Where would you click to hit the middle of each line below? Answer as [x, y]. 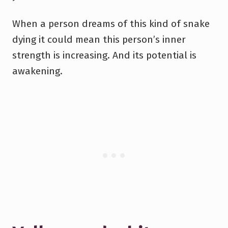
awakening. [37, 71]
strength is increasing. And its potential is [104, 55]
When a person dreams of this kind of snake [111, 23]
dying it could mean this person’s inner [99, 39]
